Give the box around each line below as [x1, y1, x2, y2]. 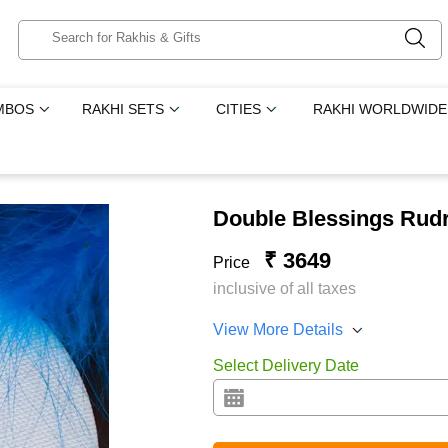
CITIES [216, 101, 262, 117]
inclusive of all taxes [212, 280, 356, 297]
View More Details [212, 321, 343, 338]
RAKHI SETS [82, 101, 165, 117]
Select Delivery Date [212, 357, 359, 374]
